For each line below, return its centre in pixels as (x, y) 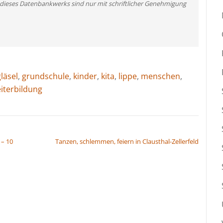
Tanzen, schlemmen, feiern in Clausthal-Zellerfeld (127, 141)
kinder (85, 76)
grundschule (46, 76)
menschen (161, 76)
